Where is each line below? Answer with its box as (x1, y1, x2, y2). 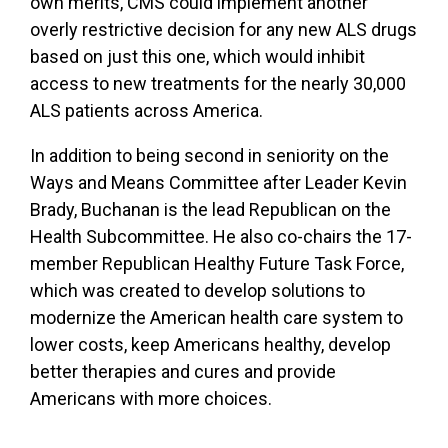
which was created (30, 279, 184, 301)
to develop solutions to (184, 279, 365, 301)
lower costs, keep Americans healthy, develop (30, 333, 391, 355)
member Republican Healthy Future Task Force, (30, 252, 404, 274)
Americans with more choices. (30, 387, 272, 409)
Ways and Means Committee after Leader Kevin (30, 171, 407, 193)
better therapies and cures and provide (30, 360, 336, 382)
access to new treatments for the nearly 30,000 (30, 72, 406, 94)
